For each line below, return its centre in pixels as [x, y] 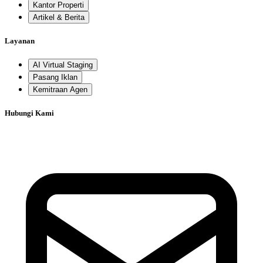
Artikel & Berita [59, 17]
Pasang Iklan [55, 77]
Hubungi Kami [29, 113]
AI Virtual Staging [63, 65]
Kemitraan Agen [60, 90]
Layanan [20, 41]
